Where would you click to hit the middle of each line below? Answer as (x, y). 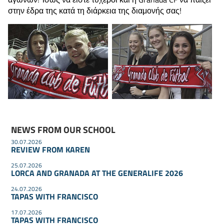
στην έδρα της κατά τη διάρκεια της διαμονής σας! (95, 10)
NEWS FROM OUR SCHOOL (63, 130)
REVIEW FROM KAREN (51, 150)
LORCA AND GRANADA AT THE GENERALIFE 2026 (97, 173)
